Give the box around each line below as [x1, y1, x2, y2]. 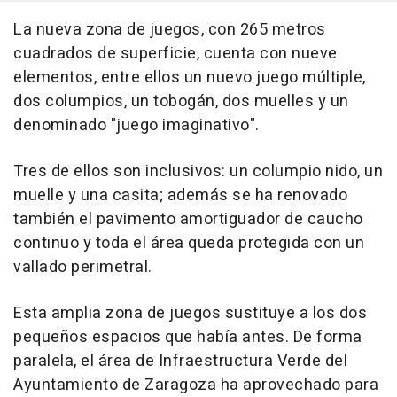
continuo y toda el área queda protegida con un [13, 231, 364, 256]
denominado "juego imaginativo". [13, 113, 260, 138]
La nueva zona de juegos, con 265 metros [13, 18, 326, 43]
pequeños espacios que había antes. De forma [13, 325, 362, 350]
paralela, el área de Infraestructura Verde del [13, 349, 347, 374]
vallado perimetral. [13, 255, 152, 280]
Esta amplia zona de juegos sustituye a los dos [13, 301, 367, 326]
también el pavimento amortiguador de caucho [13, 207, 363, 232]
